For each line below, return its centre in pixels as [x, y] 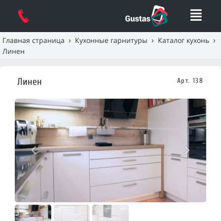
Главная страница [34, 40]
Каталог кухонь [184, 40]
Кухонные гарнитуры [111, 40]
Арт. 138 [190, 81]
